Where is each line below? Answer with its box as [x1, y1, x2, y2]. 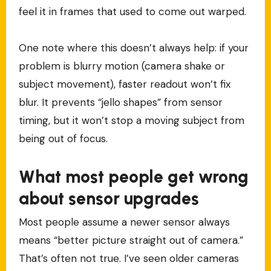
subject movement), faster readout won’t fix [18, 77, 230, 91]
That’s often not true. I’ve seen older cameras [18, 251, 239, 265]
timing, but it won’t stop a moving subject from [18, 113, 244, 127]
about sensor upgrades [18, 188, 199, 209]
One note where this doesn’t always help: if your [18, 41, 249, 54]
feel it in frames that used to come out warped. [18, 4, 246, 18]
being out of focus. [18, 131, 108, 145]
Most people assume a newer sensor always [18, 215, 230, 229]
